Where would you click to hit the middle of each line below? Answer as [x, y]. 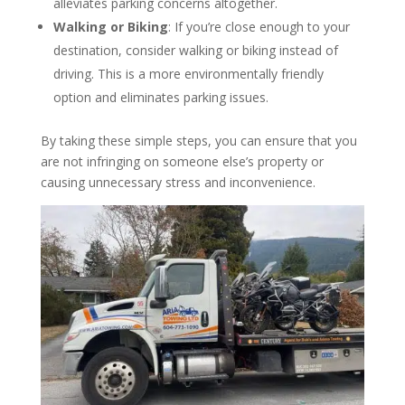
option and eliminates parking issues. [160, 97]
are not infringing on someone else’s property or [182, 161]
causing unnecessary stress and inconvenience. [178, 182]
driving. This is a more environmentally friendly [188, 73]
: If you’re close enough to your [259, 26]
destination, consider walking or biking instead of [195, 50]
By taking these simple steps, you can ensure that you [198, 140]
